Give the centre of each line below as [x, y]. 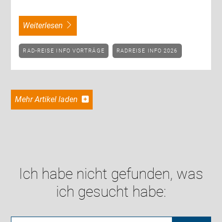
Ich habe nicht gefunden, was [111, 174]
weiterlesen [47, 26]
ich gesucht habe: [111, 192]
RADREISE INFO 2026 [149, 51]
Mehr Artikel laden [51, 100]
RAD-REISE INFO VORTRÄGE [66, 51]
